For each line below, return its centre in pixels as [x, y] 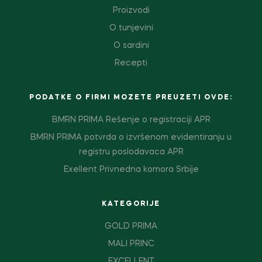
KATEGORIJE [131, 204]
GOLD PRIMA [131, 227]
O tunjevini [131, 28]
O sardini [131, 46]
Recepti [131, 63]
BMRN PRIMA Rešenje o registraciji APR [131, 120]
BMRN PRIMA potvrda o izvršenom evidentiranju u [131, 138]
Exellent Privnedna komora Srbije [131, 170]
